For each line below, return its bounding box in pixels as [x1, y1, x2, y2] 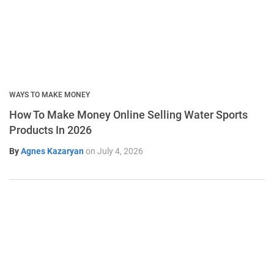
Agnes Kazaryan [21, 146, 84, 157]
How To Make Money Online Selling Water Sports [9, 108, 248, 122]
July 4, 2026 [97, 146, 143, 157]
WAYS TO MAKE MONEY [9, 91, 90, 100]
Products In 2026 [9, 124, 92, 137]
